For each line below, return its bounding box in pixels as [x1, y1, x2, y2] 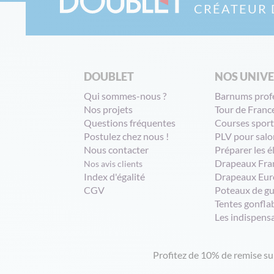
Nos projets [84, 103, 133, 115]
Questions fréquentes [84, 117, 176, 128]
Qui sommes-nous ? [84, 90, 166, 102]
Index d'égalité [84, 171, 147, 182]
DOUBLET [84, 70, 134, 83]
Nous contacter [84, 144, 149, 155]
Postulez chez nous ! [84, 130, 169, 142]
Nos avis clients [84, 158, 143, 169]
